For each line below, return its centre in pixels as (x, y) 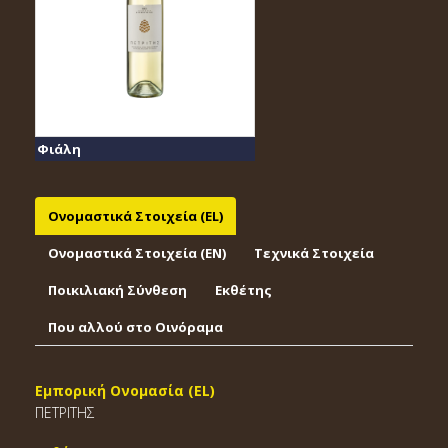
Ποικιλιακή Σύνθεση (117, 290)
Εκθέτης (243, 290)
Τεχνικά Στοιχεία (314, 253)
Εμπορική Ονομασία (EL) (125, 390)
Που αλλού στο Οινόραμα (135, 327)
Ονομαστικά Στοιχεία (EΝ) (137, 253)
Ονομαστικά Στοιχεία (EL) (135, 216)
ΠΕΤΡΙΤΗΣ (65, 412)
